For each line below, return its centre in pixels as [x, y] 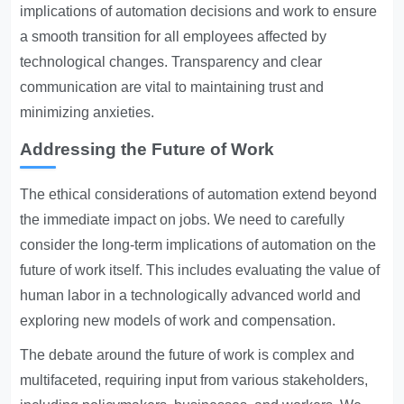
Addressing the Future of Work [147, 149]
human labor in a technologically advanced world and [191, 295]
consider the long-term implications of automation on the [198, 245]
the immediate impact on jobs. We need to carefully [183, 220]
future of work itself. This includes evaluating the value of [200, 270]
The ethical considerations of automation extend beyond [199, 194]
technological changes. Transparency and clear [171, 62]
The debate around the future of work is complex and [188, 355]
